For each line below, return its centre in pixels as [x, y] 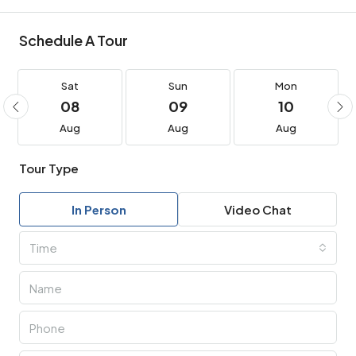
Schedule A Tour [74, 41]
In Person [99, 210]
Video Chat [257, 210]
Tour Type [49, 168]
